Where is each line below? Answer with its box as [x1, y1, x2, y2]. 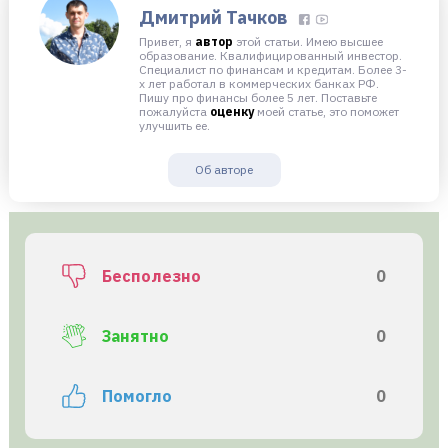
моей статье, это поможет [254, 104, 399, 120]
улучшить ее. [139, 118, 210, 134]
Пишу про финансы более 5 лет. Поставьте [139, 90, 377, 106]
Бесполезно [101, 266, 201, 287]
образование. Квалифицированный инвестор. [139, 48, 402, 64]
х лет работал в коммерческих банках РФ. [139, 76, 379, 92]
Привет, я [139, 34, 195, 50]
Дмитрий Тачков [139, 5, 288, 29]
